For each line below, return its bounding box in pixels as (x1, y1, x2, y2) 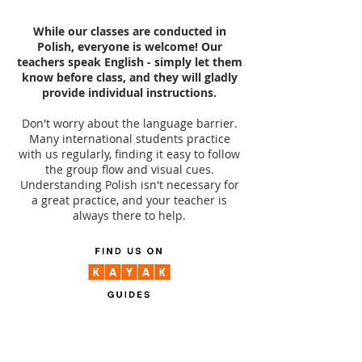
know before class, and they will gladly (21, 69, 238, 85)
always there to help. (73, 208, 186, 223)
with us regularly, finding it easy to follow (19, 146, 240, 162)
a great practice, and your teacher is (32, 192, 227, 208)
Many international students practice (28, 131, 230, 146)
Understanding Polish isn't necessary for (19, 177, 239, 192)
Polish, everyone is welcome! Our (36, 39, 222, 54)
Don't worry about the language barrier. (21, 116, 238, 131)
